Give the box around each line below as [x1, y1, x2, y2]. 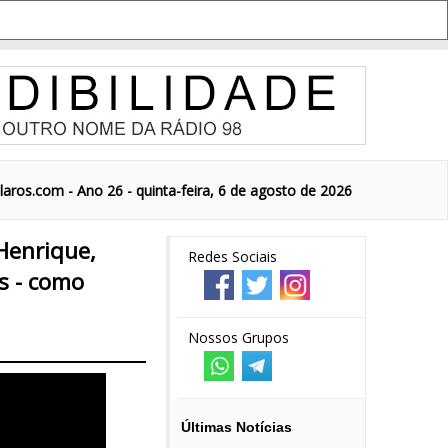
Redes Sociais [188, 247, 277, 266]
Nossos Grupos [188, 328, 289, 347]
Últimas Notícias [181, 419, 292, 435]
